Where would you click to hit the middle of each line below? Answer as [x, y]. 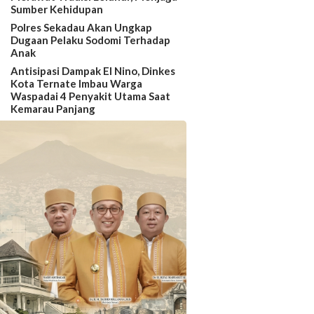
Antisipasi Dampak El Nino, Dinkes [93, 71]
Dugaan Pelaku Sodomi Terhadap [91, 40]
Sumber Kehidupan [57, 9]
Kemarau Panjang [53, 109]
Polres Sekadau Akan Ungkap [82, 28]
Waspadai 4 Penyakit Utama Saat [91, 96]
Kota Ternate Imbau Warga [77, 84]
